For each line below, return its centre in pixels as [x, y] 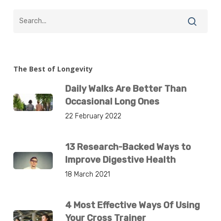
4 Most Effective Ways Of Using [132, 205]
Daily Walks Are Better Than [126, 89]
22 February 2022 [93, 116]
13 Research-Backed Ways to [128, 147]
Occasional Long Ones [112, 102]
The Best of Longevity [53, 69]
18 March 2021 [87, 174]
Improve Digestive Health [120, 160]
